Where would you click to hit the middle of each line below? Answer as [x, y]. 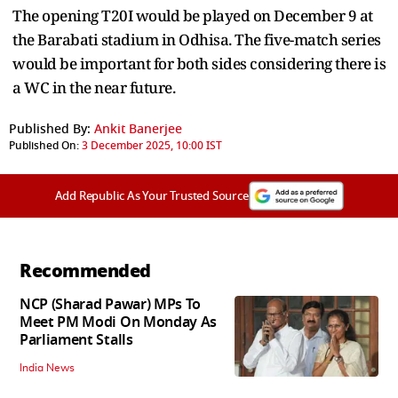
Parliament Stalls [76, 341]
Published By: [50, 130]
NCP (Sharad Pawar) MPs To [110, 305]
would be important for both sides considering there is [199, 64]
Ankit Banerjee [138, 130]
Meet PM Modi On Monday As [118, 323]
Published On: [44, 146]
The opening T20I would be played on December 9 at [193, 16]
